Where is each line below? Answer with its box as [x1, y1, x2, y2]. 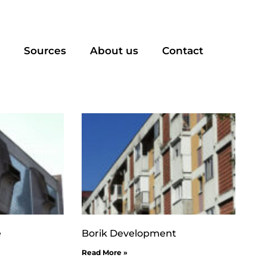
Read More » [82, 248, 128, 257]
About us [89, 45, 138, 57]
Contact [162, 45, 203, 57]
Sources [23, 45, 66, 57]
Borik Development [82, 228, 176, 240]
